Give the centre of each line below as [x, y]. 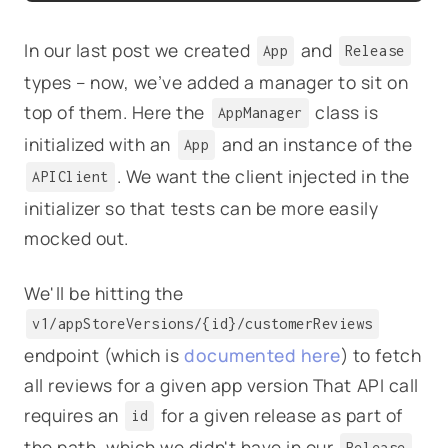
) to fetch [381, 354]
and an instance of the [315, 143]
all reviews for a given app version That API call [221, 384]
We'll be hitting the [104, 292]
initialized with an [100, 143]
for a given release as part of [279, 414]
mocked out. [76, 237]
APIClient [70, 176]
